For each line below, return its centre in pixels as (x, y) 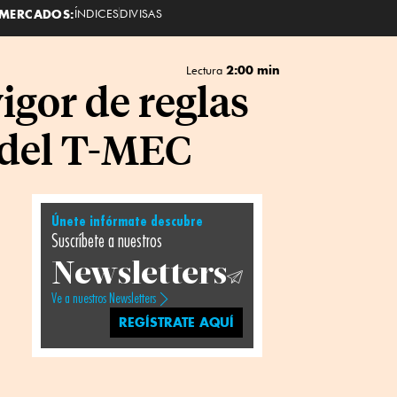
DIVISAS (141, 13)
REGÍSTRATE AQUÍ (177, 322)
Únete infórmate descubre (127, 222)
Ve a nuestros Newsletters (103, 299)
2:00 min (253, 70)
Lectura (206, 70)
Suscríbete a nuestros (106, 241)
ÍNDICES (97, 13)
